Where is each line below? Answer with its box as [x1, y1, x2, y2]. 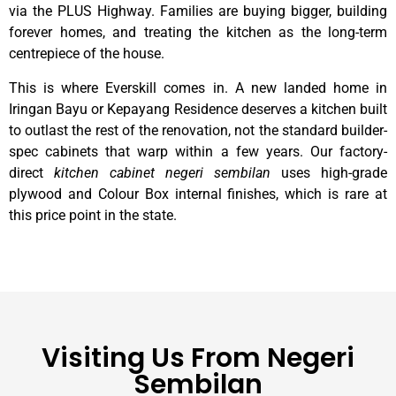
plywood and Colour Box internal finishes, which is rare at [9, 185, 387, 202]
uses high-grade [270, 164, 387, 181]
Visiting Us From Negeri [42, 339, 354, 377]
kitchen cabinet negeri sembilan [54, 164, 270, 181]
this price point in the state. [9, 206, 177, 224]
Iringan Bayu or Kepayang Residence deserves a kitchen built [9, 100, 387, 118]
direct [9, 164, 54, 181]
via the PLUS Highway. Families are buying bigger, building [9, 3, 387, 20]
